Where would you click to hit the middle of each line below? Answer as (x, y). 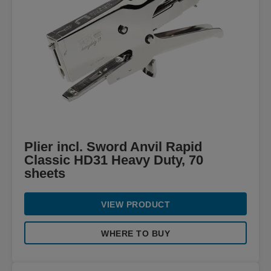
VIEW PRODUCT (135, 204)
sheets (45, 173)
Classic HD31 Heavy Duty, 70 (114, 160)
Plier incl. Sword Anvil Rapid (113, 147)
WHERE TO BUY (135, 233)
